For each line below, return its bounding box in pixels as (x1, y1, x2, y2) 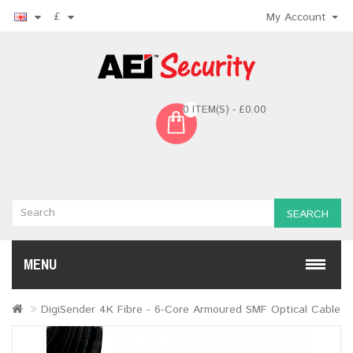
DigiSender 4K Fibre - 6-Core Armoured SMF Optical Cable (41, 302, 340, 318)
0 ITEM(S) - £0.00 (183, 102, 266, 117)
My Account (266, 9, 326, 25)
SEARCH (287, 206, 329, 222)
